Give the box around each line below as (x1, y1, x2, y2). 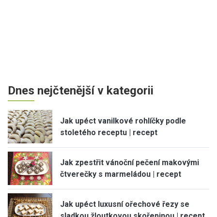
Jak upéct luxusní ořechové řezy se (60, 199, 189, 209)
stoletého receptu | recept (60, 127, 157, 137)
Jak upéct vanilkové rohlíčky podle (60, 116, 186, 125)
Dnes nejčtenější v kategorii (8, 84, 154, 97)
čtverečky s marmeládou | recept (60, 169, 181, 179)
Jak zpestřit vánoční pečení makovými (60, 157, 199, 167)
